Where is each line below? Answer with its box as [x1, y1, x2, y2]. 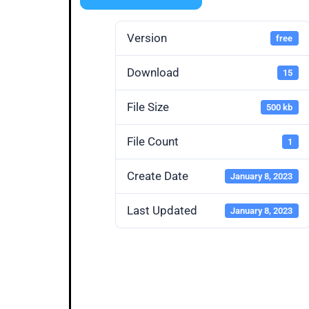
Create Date [127, 169, 188, 183]
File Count [127, 134, 179, 148]
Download [127, 66, 179, 79]
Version [127, 31, 167, 45]
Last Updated [127, 203, 197, 217]
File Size [127, 100, 169, 114]
